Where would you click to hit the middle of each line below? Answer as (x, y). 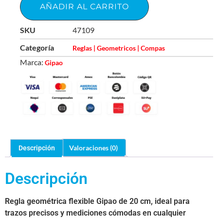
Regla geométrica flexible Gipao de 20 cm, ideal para (97, 201)
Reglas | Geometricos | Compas (119, 48)
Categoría (37, 47)
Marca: (32, 62)
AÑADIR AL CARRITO (84, 6)
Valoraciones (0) (93, 147)
